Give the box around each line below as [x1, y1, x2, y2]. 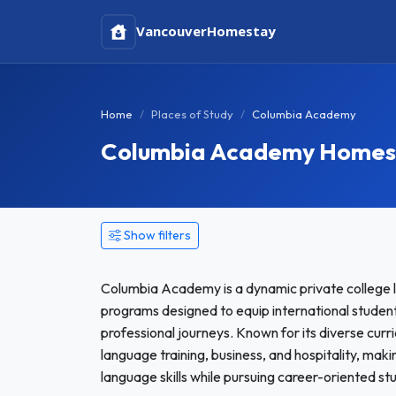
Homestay [207, 22, 276, 40]
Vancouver [136, 22, 207, 40]
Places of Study [151, 107, 233, 121]
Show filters [124, 227, 191, 243]
